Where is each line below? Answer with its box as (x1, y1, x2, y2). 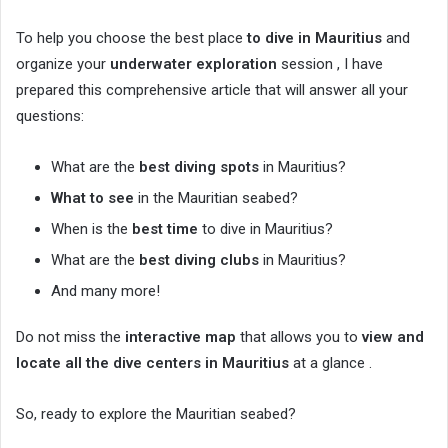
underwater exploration (110, 54, 277, 73)
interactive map (125, 327, 236, 346)
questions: (16, 106, 84, 125)
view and (362, 327, 424, 346)
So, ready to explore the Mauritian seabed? (16, 404, 296, 423)
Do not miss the (16, 327, 125, 346)
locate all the (16, 353, 113, 372)
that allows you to (236, 327, 362, 346)
